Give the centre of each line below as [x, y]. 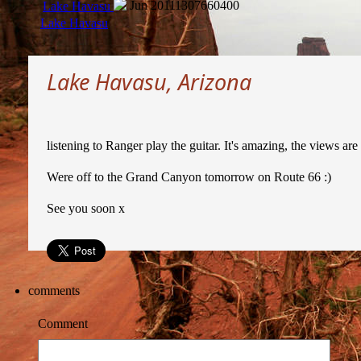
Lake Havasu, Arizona [149, 81]
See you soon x [86, 208]
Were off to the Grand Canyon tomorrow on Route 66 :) [189, 176]
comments [54, 290]
